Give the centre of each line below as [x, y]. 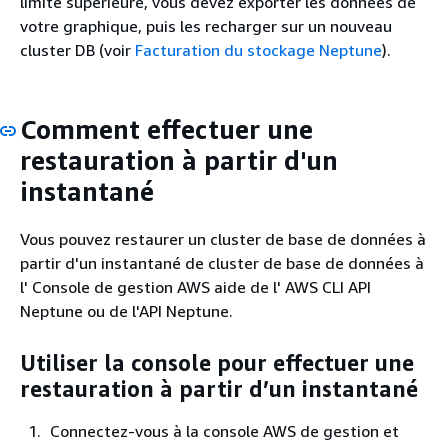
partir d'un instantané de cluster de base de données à [222, 262]
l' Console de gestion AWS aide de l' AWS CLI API [195, 286]
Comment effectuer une [166, 129]
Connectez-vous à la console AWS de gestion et [224, 430]
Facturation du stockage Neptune [258, 50]
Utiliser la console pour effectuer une [217, 363]
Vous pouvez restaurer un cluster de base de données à [223, 238]
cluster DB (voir [77, 50]
